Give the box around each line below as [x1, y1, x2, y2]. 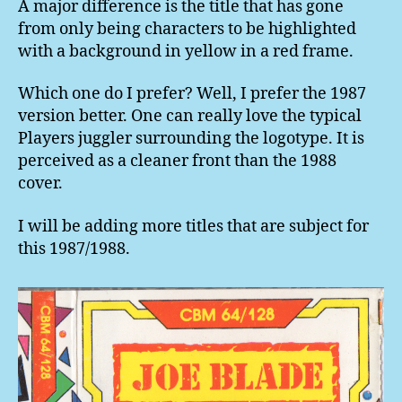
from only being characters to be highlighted [18, 18, 356, 39]
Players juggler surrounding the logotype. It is [18, 128, 364, 150]
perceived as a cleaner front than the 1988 [18, 151, 336, 172]
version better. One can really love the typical [18, 106, 362, 127]
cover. [18, 173, 63, 195]
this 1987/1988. [18, 238, 130, 259]
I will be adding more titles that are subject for [18, 215, 369, 237]
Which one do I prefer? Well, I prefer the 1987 [18, 83, 366, 105]
